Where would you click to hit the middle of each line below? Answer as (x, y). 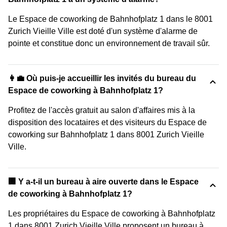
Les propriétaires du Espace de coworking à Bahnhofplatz (112, 213)
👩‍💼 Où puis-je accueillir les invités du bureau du (102, 78)
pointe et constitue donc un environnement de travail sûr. (109, 43)
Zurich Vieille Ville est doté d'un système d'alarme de (103, 31)
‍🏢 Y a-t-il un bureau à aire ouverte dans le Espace (103, 181)
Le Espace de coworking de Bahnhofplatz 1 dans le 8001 (110, 19)
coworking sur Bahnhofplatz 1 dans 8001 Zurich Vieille (106, 134)
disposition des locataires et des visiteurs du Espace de (107, 122)
